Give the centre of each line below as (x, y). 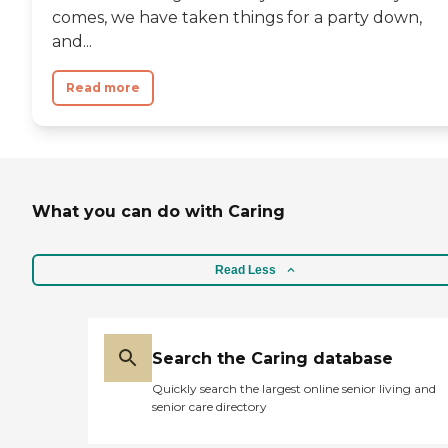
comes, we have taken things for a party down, (237, 17)
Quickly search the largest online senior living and (294, 389)
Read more (103, 87)
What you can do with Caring (158, 211)
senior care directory (209, 407)
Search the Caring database (272, 359)
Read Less (245, 270)
